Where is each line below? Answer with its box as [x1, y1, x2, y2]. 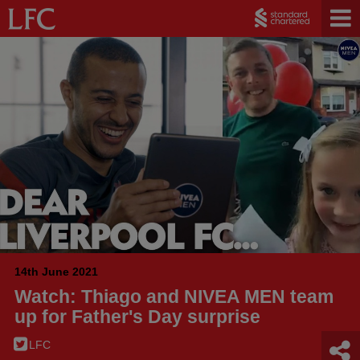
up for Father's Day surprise [14, 305, 260, 327]
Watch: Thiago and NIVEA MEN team [14, 285, 333, 307]
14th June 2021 [14, 264, 98, 278]
